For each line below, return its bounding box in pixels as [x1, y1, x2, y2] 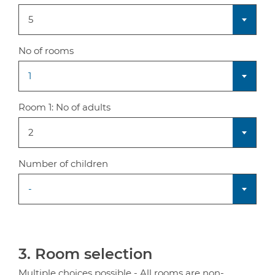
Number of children [18, 158, 108, 169]
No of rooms [18, 45, 74, 56]
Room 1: [18, 101, 53, 113]
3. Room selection [18, 245, 152, 263]
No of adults [56, 101, 110, 113]
